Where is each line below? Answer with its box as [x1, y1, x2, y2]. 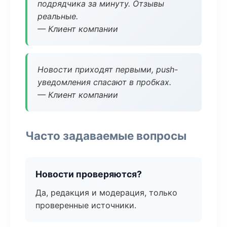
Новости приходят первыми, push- [37, 64, 178, 74]
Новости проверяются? [35, 169, 142, 179]
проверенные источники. [35, 200, 136, 210]
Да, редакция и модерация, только [35, 187, 177, 198]
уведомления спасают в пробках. [37, 77, 171, 87]
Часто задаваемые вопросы [25, 129, 186, 142]
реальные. [37, 11, 78, 21]
